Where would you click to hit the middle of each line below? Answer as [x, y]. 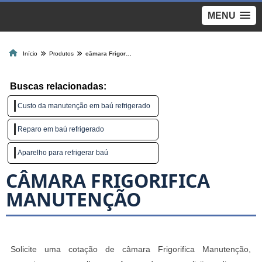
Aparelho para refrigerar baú [63, 153]
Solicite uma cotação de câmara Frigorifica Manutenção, [131, 249]
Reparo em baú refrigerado [61, 129]
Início [30, 54]
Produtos [61, 54]
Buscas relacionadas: [58, 86]
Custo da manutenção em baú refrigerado [84, 106]
